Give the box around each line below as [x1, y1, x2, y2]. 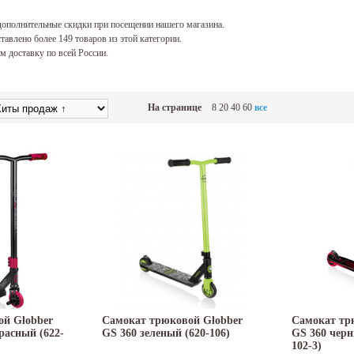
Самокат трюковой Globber [102, 314, 243, 327]
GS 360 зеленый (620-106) [102, 327, 230, 340]
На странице [148, 102, 201, 114]
